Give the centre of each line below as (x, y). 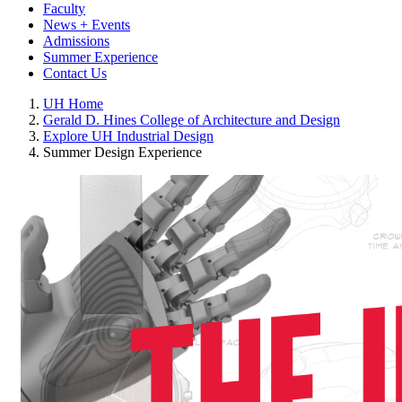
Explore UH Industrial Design (128, 135)
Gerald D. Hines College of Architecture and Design (192, 119)
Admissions (76, 40)
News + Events (87, 24)
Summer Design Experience (122, 152)
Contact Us (75, 73)
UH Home (73, 103)
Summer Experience (100, 57)
